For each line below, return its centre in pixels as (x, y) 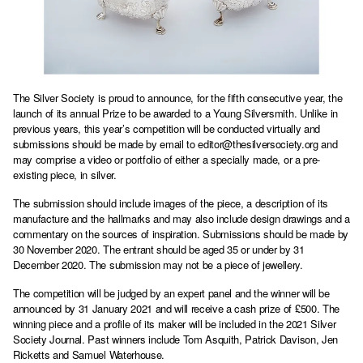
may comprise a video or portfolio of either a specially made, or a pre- (167, 159)
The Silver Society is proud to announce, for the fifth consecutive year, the (178, 97)
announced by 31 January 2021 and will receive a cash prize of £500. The (176, 308)
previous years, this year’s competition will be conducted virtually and (167, 128)
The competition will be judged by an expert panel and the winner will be (171, 293)
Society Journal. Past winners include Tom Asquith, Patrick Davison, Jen (175, 339)
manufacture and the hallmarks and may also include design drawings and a (181, 218)
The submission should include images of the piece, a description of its (171, 203)
